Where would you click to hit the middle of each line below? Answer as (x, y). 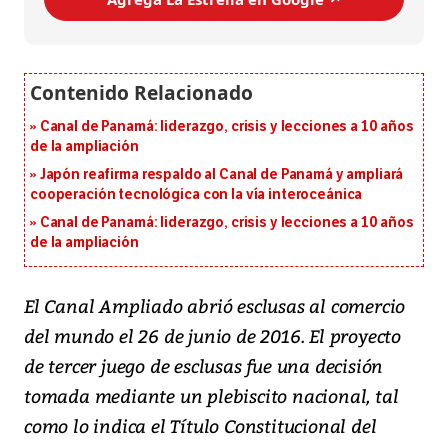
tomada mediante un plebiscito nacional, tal (211, 396)
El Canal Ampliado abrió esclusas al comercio (215, 306)
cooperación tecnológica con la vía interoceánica (196, 195)
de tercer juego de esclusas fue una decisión (204, 366)
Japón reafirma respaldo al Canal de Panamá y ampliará (221, 175)
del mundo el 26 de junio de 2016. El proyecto (212, 336)
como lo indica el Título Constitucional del (200, 426)
